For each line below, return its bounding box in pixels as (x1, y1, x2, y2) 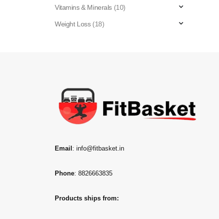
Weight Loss (55, 20, 91, 28)
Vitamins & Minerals (55, 3, 112, 11)
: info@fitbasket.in (72, 145, 124, 152)
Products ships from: (55, 195, 119, 202)
